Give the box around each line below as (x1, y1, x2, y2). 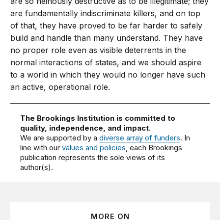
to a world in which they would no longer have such (10, 70, 206, 80)
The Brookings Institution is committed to (20, 113, 176, 123)
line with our (20, 143, 62, 153)
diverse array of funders (99, 133, 181, 143)
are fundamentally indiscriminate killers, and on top (10, 8, 201, 19)
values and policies (62, 143, 126, 153)
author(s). (20, 163, 54, 172)
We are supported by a (20, 133, 100, 143)
